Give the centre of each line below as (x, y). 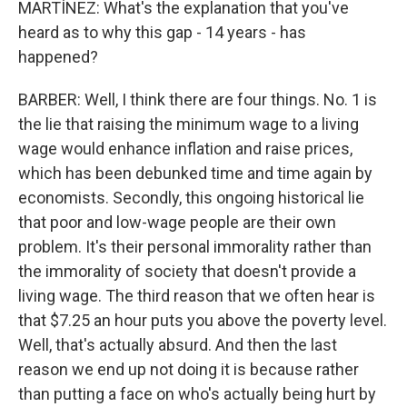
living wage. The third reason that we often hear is (197, 295)
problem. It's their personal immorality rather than (195, 246)
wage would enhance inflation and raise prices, (185, 148)
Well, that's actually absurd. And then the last (178, 344)
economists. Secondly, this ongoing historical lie (191, 197)
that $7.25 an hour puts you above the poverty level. (203, 320)
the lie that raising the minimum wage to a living (189, 124)
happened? (58, 56)
